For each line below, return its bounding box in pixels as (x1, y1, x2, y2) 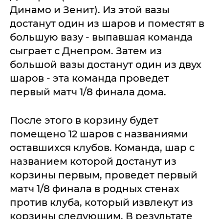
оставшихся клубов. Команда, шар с (10, 142, 195, 153)
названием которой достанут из (10, 155, 176, 167)
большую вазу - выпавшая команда (10, 31, 193, 43)
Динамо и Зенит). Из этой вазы (10, 4, 170, 16)
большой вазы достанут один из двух (10, 59, 201, 70)
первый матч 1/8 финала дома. (10, 86, 166, 98)
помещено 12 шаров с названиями (10, 128, 188, 140)
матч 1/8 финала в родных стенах (10, 183, 179, 195)
